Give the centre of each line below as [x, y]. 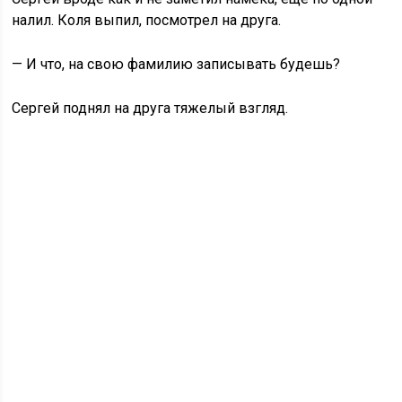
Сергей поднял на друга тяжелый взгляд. [150, 108]
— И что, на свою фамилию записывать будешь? [176, 64]
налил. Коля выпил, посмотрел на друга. [147, 20]
